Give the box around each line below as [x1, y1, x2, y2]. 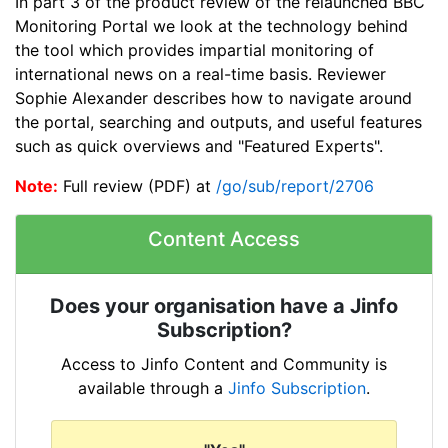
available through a [78, 377, 228, 398]
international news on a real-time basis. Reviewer [15, 64, 386, 85]
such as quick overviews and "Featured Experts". [15, 136, 383, 157]
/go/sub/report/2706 [216, 176, 374, 197]
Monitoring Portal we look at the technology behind [15, 16, 408, 37]
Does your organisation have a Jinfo [50, 293, 398, 318]
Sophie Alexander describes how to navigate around [15, 88, 412, 109]
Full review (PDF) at [58, 176, 216, 197]
